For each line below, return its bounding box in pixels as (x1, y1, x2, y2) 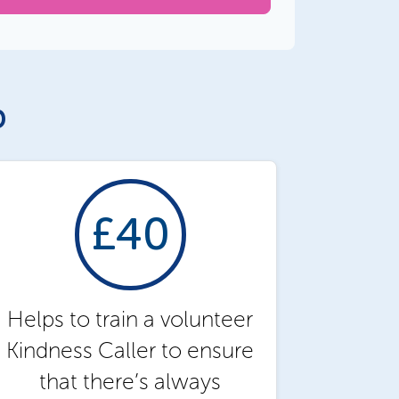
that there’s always (39, 367, 221, 395)
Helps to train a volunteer (7, 305, 253, 333)
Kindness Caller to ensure (6, 336, 254, 364)
